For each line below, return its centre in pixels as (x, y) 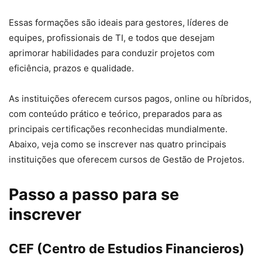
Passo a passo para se (94, 195)
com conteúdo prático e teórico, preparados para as (116, 114)
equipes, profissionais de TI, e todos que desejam (112, 38)
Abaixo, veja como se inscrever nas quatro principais (118, 144)
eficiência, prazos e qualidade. (71, 68)
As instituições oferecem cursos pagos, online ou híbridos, (130, 99)
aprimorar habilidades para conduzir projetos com (112, 53)
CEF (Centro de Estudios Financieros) (127, 249)
